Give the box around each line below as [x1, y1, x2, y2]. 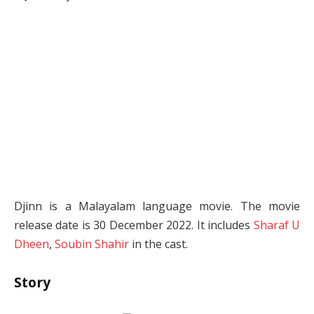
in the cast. [129, 235, 188, 252]
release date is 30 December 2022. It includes [14, 217, 254, 233]
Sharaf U [253, 217, 301, 233]
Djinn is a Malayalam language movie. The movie [14, 198, 300, 214]
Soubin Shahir [55, 235, 129, 252]
